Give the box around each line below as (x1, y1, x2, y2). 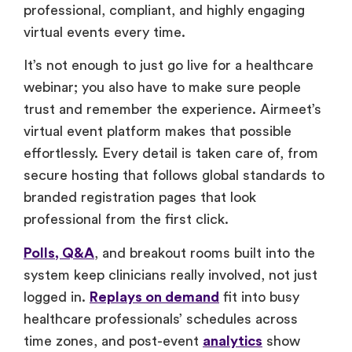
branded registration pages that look (24, 190, 256, 205)
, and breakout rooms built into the (94, 245, 315, 260)
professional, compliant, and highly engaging (24, 3, 305, 18)
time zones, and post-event (24, 333, 203, 348)
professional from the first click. (24, 212, 233, 227)
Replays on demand (90, 289, 219, 304)
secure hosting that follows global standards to (24, 168, 324, 183)
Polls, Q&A (24, 245, 94, 260)
